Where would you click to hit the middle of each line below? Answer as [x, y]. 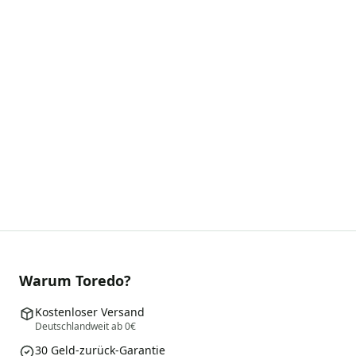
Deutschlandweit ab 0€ [85, 326]
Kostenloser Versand [90, 311]
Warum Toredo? [75, 280]
